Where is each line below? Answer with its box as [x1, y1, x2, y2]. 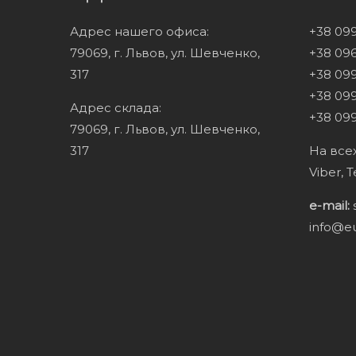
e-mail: [309, 197, 350, 213]
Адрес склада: [70, 99, 162, 115]
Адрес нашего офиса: [70, 23, 210, 39]
